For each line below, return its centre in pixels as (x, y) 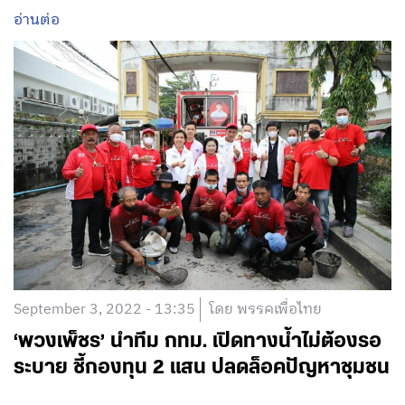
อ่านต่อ (37, 20)
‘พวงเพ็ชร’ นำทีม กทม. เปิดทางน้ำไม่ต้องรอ (198, 342)
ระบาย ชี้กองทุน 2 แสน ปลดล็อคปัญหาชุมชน (202, 368)
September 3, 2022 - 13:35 (104, 310)
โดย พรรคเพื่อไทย (265, 310)
